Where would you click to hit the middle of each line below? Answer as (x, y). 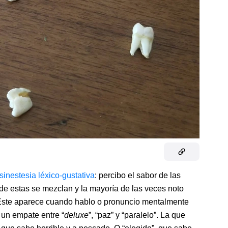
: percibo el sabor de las (138, 176)
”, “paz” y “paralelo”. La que (137, 215)
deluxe (76, 215)
